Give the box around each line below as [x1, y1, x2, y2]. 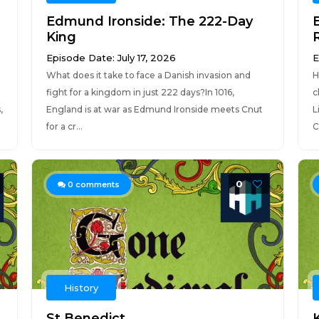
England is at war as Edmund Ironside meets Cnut [46, 104, 263, 115]
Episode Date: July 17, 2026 [46, 52, 176, 63]
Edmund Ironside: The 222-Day [46, 14, 253, 29]
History [63, 282, 98, 293]
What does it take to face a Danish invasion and [46, 70, 251, 80]
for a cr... [46, 121, 83, 132]
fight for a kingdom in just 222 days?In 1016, [46, 87, 234, 98]
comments [73, 179, 120, 189]
